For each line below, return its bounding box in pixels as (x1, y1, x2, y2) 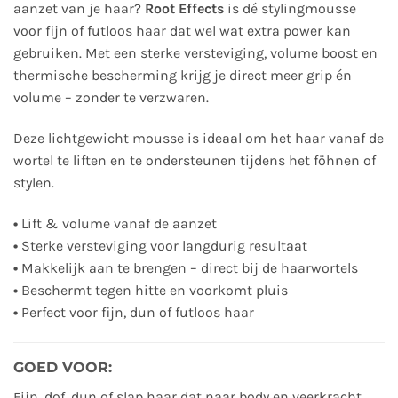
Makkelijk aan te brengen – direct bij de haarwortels (18, 259, 358, 276)
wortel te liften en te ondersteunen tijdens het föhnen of (13, 152, 376, 170)
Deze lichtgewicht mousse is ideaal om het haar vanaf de (13, 130, 384, 147)
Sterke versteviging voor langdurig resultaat (18, 236, 307, 254)
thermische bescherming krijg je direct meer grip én (13, 67, 352, 84)
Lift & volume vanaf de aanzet (18, 214, 217, 232)
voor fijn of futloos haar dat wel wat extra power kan (13, 22, 351, 40)
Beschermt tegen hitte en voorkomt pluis (18, 281, 288, 298)
